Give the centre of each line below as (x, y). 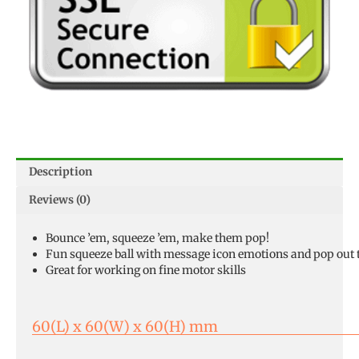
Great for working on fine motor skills (145, 270)
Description (61, 171)
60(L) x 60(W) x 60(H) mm (125, 326)
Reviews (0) (60, 200)
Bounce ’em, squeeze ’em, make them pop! (157, 238)
